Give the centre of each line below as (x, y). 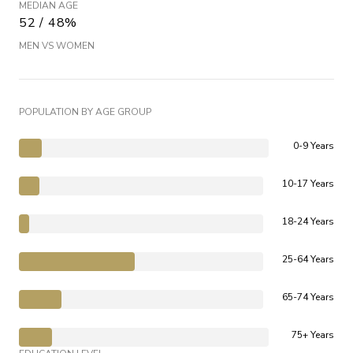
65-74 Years (308, 297)
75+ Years (313, 335)
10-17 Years (308, 184)
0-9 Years (314, 146)
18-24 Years (308, 222)
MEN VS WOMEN (57, 46)
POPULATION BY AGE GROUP (85, 112)
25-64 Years (308, 260)
